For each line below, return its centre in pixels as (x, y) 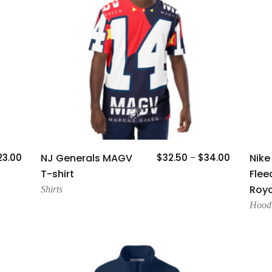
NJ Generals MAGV (87, 158)
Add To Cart (136, 155)
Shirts (52, 189)
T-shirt (58, 174)
